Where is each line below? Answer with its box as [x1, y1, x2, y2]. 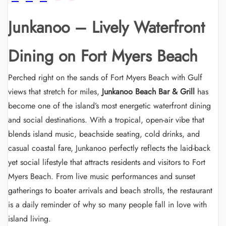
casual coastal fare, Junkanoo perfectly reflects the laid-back [8, 142, 210, 154]
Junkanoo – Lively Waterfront [8, 16, 205, 39]
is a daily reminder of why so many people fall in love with [8, 199, 207, 210]
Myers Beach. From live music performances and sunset [8, 171, 195, 182]
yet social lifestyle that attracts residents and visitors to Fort [8, 156, 205, 168]
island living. [8, 213, 51, 224]
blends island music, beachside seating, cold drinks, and [8, 128, 200, 140]
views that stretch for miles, [8, 86, 102, 97]
